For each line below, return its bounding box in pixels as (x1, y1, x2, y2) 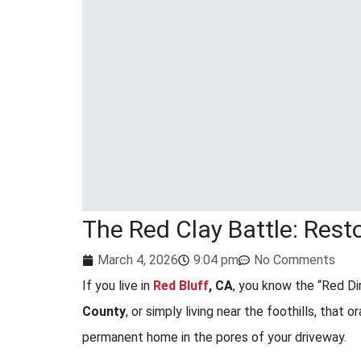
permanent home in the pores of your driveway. (82, 330, 346, 345)
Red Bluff (153, 278, 209, 293)
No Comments (254, 252, 335, 268)
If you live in (82, 278, 153, 293)
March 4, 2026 (98, 252, 178, 268)
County (82, 304, 126, 319)
